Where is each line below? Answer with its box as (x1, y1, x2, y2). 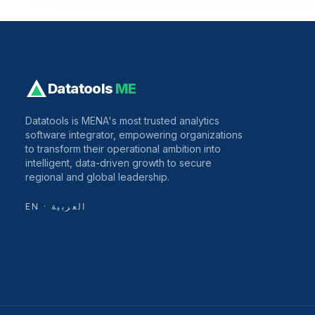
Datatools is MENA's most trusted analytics (25, 115, 219, 127)
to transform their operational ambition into (25, 143, 221, 155)
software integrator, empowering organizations (25, 129, 243, 141)
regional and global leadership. (25, 171, 169, 183)
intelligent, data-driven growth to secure (25, 157, 212, 169)
